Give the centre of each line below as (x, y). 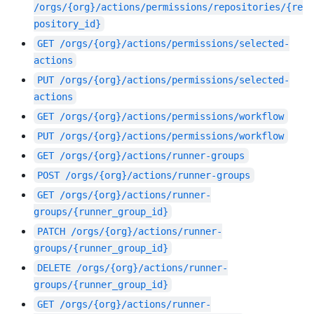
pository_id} (67, 24)
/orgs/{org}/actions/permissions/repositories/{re (168, 7)
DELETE (54, 268)
